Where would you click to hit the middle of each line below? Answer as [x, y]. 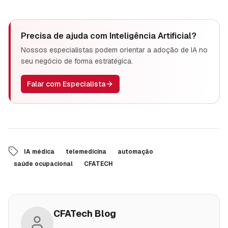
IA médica [39, 151]
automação [135, 151]
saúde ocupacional [43, 164]
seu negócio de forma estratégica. [77, 61]
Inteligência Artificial [150, 36]
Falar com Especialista [66, 84]
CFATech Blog [85, 213]
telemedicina [86, 151]
